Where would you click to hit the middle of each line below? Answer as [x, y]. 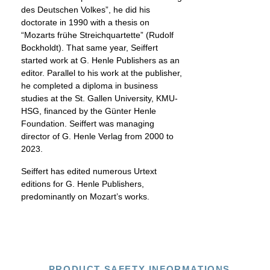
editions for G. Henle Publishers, [83, 184]
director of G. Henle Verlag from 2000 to [97, 136]
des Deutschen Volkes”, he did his [86, 10]
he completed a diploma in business [89, 86]
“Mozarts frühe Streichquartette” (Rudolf [97, 35]
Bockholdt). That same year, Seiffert [89, 48]
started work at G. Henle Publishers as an [100, 60]
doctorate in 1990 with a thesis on [85, 22]
